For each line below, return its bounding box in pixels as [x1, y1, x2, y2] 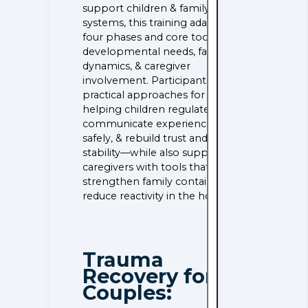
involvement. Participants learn [82, 74, 240, 87]
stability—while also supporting [82, 146, 240, 159]
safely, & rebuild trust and [82, 132, 208, 145]
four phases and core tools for [82, 31, 234, 44]
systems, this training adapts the [82, 16, 244, 30]
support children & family [82, 2, 210, 15]
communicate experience [82, 118, 213, 131]
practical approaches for [82, 89, 206, 102]
